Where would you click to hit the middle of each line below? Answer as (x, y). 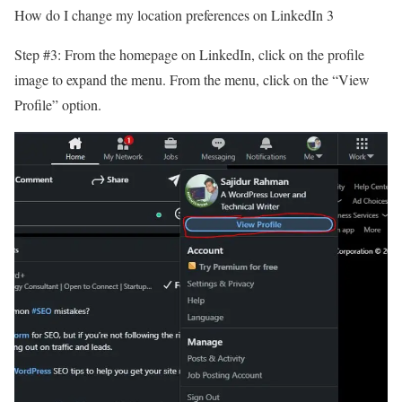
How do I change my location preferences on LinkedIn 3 (174, 15)
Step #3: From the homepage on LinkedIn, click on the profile (189, 55)
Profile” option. (60, 105)
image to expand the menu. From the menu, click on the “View (192, 80)
